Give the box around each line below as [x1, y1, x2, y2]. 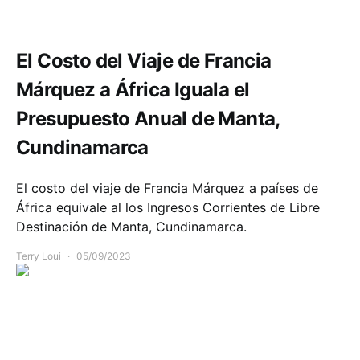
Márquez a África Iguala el [16, 78, 250, 102]
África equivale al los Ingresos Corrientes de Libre [16, 199, 320, 216]
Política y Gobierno [59, 4, 145, 17]
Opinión [16, 4, 51, 17]
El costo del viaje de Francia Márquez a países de [16, 180, 318, 197]
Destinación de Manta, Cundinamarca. [16, 219, 247, 235]
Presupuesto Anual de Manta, [16, 107, 280, 131]
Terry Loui [16, 250, 61, 263]
